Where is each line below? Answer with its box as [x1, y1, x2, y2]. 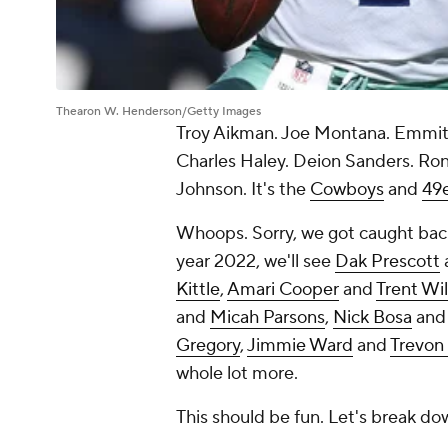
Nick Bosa [333, 306, 412, 330]
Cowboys [310, 178, 384, 202]
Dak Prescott [335, 250, 440, 274]
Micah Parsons [210, 306, 325, 330]
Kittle [176, 278, 220, 302]
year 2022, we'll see [176, 250, 335, 274]
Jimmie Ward [247, 334, 353, 358]
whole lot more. [176, 362, 302, 386]
